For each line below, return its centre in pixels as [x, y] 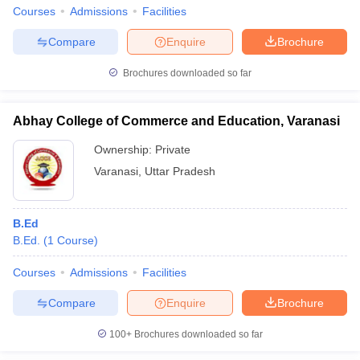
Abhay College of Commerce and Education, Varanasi [176, 121]
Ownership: [125, 149]
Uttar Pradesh [180, 171]
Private [173, 149]
